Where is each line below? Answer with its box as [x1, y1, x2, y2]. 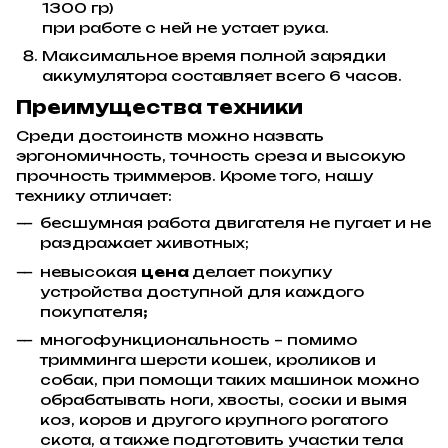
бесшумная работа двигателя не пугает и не [40, 214, 431, 232]
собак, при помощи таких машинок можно [40, 371, 419, 389]
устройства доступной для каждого [40, 282, 364, 300]
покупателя [40, 302, 143, 320]
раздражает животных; [40, 234, 249, 252]
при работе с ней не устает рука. [42, 18, 329, 36]
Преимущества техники [16, 96, 303, 119]
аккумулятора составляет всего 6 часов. [42, 66, 402, 84]
